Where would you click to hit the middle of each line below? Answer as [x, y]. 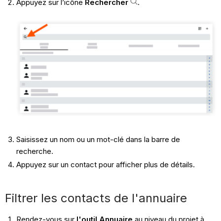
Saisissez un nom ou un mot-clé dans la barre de [98, 139]
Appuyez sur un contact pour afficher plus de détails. [105, 165]
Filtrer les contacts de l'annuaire [96, 198]
